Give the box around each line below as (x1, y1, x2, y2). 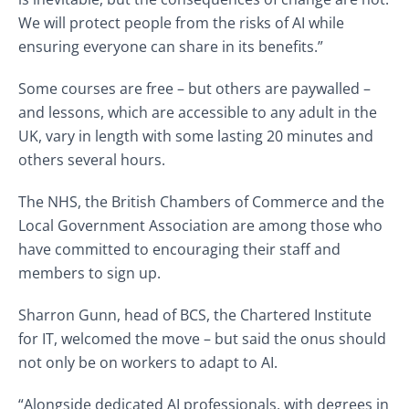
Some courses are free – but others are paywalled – (18, 79, 371, 99)
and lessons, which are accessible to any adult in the (18, 102, 377, 122)
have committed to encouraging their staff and (18, 239, 341, 259)
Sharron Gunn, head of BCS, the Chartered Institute (18, 305, 372, 325)
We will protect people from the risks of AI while (18, 13, 344, 33)
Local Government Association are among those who (18, 215, 383, 236)
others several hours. (18, 150, 165, 170)
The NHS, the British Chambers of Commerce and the (18, 192, 384, 212)
